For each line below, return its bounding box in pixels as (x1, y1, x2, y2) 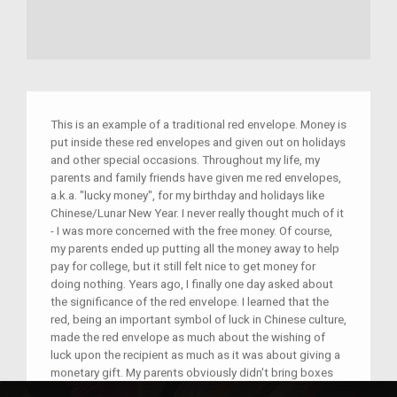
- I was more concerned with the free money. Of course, (51, 223, 332, 238)
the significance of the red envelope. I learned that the (51, 294, 329, 309)
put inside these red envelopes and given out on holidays (51, 135, 346, 150)
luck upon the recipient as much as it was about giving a (51, 347, 340, 362)
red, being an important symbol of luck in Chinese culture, (51, 312, 346, 327)
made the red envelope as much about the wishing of (51, 330, 325, 345)
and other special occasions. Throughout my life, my (51, 152, 320, 167)
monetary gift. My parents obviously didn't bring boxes (51, 365, 333, 380)
